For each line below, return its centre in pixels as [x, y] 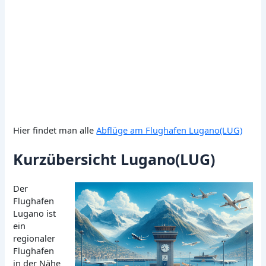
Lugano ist [35, 213]
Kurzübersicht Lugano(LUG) [114, 159]
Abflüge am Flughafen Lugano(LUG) [170, 130]
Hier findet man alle [55, 130]
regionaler [34, 238]
